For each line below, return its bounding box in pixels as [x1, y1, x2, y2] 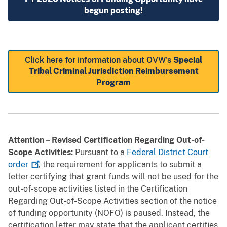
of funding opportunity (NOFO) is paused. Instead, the [8, 208, 210, 218]
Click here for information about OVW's [25, 55, 173, 65]
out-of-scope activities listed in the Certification [8, 183, 187, 194]
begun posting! [84, 5, 143, 15]
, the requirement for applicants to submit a [39, 159, 202, 169]
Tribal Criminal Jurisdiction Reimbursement [28, 66, 199, 76]
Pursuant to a [75, 147, 127, 157]
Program [96, 77, 131, 87]
